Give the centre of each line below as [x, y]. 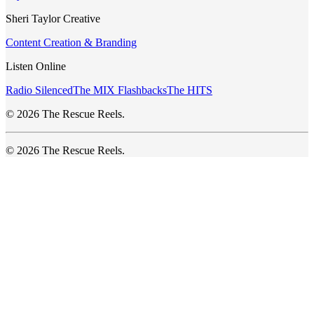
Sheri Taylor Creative [53, 18]
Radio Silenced [39, 90]
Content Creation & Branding [71, 42]
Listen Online [36, 66]
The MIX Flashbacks [120, 90]
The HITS [190, 90]
